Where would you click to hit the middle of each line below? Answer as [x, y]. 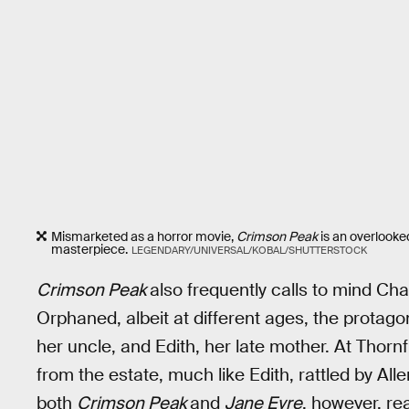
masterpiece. [89, 250]
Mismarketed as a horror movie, [144, 237]
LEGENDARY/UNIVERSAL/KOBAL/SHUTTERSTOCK [249, 251]
